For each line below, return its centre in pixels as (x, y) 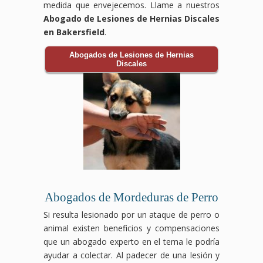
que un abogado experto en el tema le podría (131, 241)
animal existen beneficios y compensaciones (131, 228)
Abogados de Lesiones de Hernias (131, 55)
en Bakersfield (74, 32)
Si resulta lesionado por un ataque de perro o (131, 214)
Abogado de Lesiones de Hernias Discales (131, 18)
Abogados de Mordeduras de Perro (131, 197)
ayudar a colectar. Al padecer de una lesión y (131, 255)
